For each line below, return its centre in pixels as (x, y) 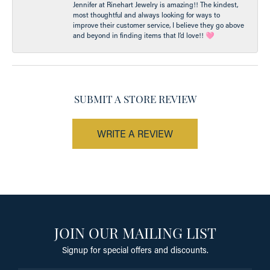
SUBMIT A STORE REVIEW (135, 98)
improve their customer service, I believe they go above (159, 25)
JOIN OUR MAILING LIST (135, 232)
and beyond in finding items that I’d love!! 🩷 (144, 35)
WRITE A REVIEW (135, 133)
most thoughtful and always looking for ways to (146, 14)
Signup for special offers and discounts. (135, 250)
